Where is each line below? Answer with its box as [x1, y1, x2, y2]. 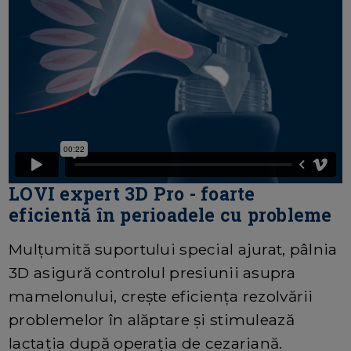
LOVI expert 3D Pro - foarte [9, 181, 255, 205]
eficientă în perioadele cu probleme [9, 202, 332, 226]
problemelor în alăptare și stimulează [9, 309, 295, 329]
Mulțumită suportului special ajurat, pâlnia [9, 239, 338, 259]
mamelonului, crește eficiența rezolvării [9, 286, 313, 306]
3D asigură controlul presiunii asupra [9, 262, 295, 282]
